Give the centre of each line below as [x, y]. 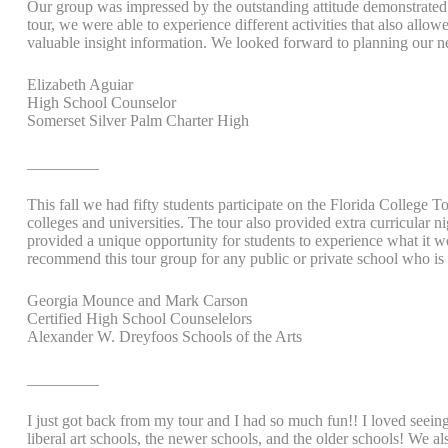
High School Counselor [101, 102]
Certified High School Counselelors [139, 318]
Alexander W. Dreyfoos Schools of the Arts [164, 336]
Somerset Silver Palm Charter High [138, 120]
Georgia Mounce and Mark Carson [137, 300]
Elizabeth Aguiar [80, 84]
